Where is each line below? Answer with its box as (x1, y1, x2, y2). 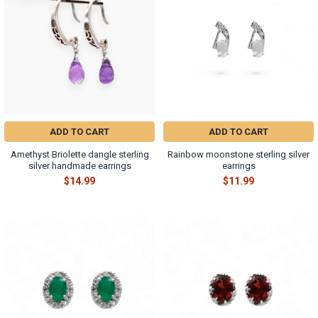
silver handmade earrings (28, 160, 131, 171)
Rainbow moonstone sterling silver (168, 148, 309, 160)
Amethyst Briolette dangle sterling (10, 148, 149, 160)
